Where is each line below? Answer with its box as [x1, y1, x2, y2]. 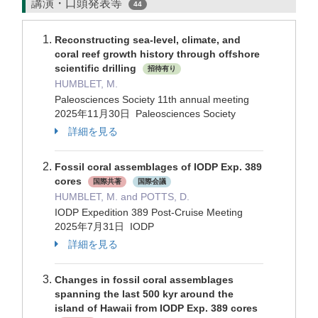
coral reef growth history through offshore [55, 48, 260, 60]
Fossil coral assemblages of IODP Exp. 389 [55, 161, 262, 172]
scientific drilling [55, 62, 139, 74]
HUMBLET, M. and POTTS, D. [55, 191, 190, 202]
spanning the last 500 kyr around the [55, 288, 234, 300]
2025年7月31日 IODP [55, 221, 154, 232]
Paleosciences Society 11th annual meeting [55, 94, 252, 105]
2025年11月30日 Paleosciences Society [55, 108, 236, 119]
